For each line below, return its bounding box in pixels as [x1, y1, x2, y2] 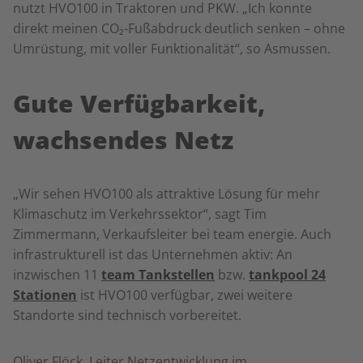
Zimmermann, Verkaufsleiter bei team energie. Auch [13, 225, 331, 243]
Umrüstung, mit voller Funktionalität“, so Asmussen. [13, 40, 331, 58]
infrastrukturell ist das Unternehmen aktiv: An [13, 246, 293, 263]
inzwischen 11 [13, 266, 101, 284]
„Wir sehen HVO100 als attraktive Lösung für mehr [13, 185, 320, 203]
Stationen [13, 286, 77, 304]
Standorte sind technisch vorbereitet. [13, 306, 241, 324]
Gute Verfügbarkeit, [13, 87, 265, 120]
